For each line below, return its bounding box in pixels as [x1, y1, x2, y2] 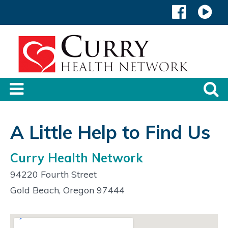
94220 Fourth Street [10, 168, 97, 180]
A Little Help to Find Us [10, 121, 210, 144]
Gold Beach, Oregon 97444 [10, 184, 125, 196]
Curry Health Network [10, 150, 143, 166]
